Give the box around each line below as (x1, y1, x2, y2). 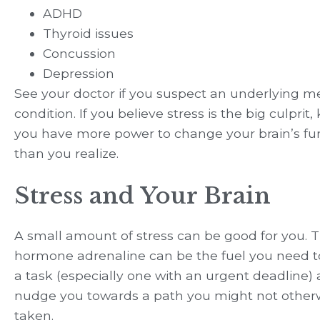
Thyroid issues (43, 25, 134, 41)
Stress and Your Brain (14, 181, 271, 210)
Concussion (43, 45, 116, 61)
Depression (43, 65, 114, 81)
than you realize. (14, 145, 119, 161)
